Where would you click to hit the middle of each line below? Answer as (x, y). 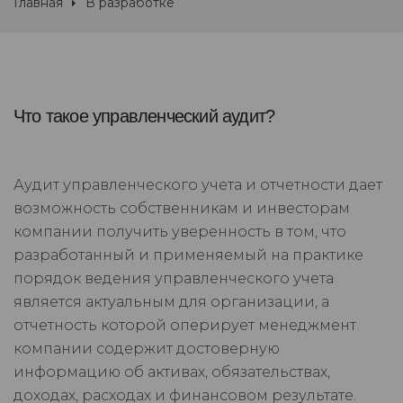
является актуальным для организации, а (171, 302)
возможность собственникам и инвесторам (182, 209)
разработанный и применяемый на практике (188, 255)
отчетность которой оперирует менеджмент (185, 326)
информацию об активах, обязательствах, (172, 372)
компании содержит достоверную (147, 349)
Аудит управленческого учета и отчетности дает (198, 185)
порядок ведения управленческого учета (174, 279)
